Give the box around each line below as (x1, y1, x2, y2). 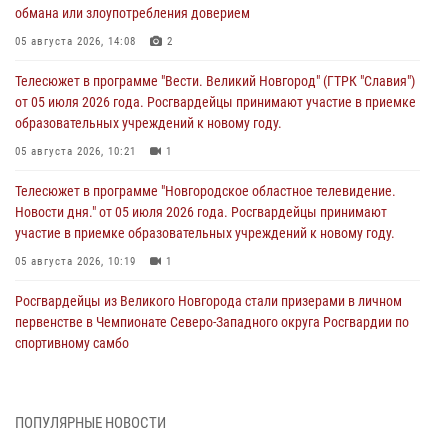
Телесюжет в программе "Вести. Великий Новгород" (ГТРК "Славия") (15, 73, 415, 90)
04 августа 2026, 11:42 (15, 365, 136, 379)
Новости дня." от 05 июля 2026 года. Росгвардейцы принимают (15, 204, 387, 221)
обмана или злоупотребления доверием (15, 5, 250, 22)
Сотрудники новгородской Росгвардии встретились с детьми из (15, 403, 390, 420)
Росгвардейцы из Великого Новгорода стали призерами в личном (15, 293, 402, 310)
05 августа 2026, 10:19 (15, 255, 136, 269)
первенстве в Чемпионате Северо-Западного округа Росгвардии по (15, 314, 409, 331)
